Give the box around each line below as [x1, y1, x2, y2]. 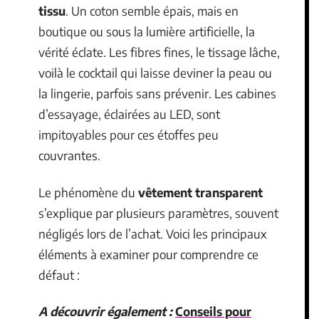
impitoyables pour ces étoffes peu [38, 127, 219, 142]
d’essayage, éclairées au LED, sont [38, 106, 220, 122]
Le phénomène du [38, 184, 138, 200]
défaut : [38, 266, 80, 283]
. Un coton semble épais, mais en [66, 3, 239, 19]
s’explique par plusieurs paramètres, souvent [38, 204, 278, 221]
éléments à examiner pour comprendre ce [38, 246, 258, 262]
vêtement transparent [138, 184, 263, 200]
